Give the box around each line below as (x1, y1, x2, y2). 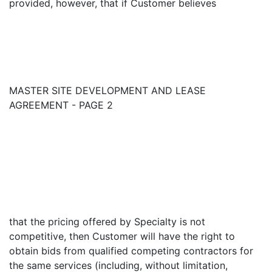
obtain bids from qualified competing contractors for (9, 245, 253, 257)
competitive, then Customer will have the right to (9, 230, 235, 242)
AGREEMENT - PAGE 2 (9, 99, 113, 111)
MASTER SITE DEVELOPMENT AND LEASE (9, 84, 206, 97)
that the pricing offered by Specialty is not (9, 216, 205, 228)
